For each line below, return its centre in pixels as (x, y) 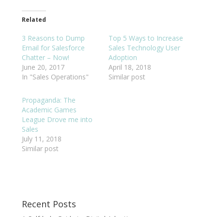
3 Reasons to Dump (53, 38)
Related (34, 19)
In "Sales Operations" (55, 77)
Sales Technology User (144, 47)
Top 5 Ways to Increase (146, 38)
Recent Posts (49, 204)
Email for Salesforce (53, 47)
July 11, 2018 (41, 139)
